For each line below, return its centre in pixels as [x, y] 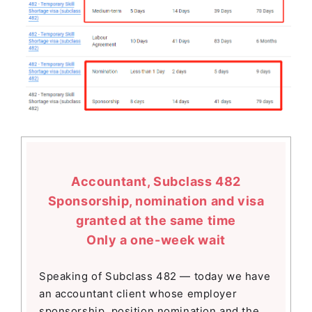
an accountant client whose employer [138, 294]
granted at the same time [156, 221]
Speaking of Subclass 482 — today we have [155, 276]
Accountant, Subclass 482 [156, 182]
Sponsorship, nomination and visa [156, 201]
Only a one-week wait [156, 240]
